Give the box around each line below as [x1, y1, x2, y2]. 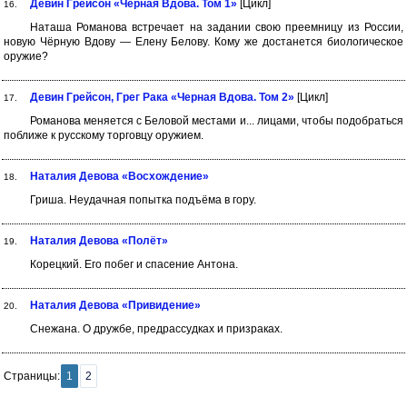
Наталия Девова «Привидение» [30, 299, 201, 312]
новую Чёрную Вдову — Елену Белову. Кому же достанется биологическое [4, 35, 403, 48]
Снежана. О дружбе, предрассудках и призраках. [29, 323, 283, 335]
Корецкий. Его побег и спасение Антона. [29, 258, 238, 271]
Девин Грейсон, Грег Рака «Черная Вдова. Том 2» [30, 91, 294, 104]
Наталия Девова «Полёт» [30, 234, 168, 247]
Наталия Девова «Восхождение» [30, 170, 209, 183]
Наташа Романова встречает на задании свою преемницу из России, [29, 21, 403, 34]
